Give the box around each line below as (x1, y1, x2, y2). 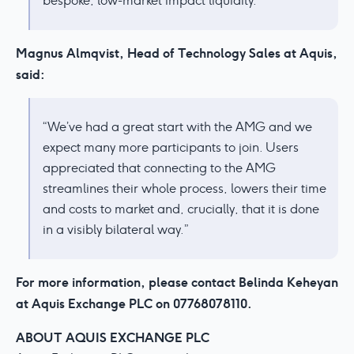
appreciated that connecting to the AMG (43, 160, 276, 176)
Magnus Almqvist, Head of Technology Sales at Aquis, (16, 44, 337, 62)
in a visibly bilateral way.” (43, 221, 189, 238)
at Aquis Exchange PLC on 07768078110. (16, 295, 252, 312)
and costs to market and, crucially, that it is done (43, 201, 319, 217)
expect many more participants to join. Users (43, 139, 299, 156)
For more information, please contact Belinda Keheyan (16, 273, 338, 291)
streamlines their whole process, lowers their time (43, 180, 326, 197)
